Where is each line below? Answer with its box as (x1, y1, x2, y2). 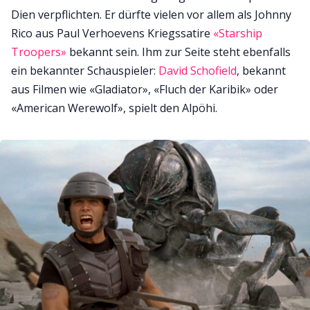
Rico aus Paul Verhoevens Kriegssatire (11, 26, 213, 42)
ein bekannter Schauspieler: (11, 63, 158, 79)
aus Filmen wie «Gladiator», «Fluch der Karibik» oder (11, 82, 278, 98)
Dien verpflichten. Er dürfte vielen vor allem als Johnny (11, 7, 291, 23)
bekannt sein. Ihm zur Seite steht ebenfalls (66, 44, 291, 60)
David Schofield (158, 63, 237, 79)
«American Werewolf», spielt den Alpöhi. (11, 100, 217, 116)
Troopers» (11, 44, 66, 60)
